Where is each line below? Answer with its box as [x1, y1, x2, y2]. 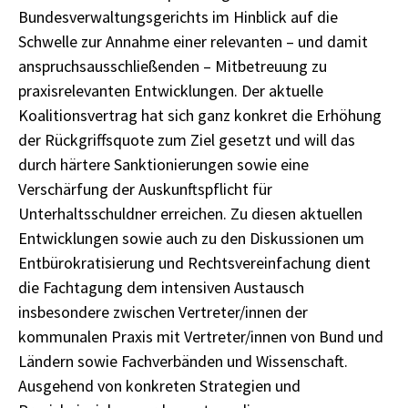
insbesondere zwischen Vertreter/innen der [18, 301, 308, 322]
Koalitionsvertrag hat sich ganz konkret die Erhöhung [18, 105, 382, 126]
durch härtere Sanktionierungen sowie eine [18, 154, 309, 175]
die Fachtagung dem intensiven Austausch [18, 277, 304, 298]
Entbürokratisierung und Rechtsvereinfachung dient [18, 252, 371, 273]
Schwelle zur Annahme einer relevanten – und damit [18, 31, 368, 52]
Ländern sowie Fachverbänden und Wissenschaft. [18, 351, 348, 372]
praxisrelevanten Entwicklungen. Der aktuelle [18, 80, 323, 101]
